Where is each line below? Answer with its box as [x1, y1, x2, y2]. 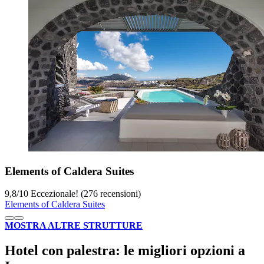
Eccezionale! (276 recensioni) [28, 189, 141, 199]
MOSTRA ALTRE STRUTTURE [5, 220, 143, 231]
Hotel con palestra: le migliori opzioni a [5, 243, 245, 259]
